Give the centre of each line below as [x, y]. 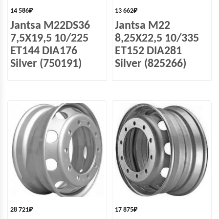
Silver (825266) [151, 64]
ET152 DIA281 [148, 51]
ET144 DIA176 [44, 51]
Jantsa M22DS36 [50, 26]
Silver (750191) [46, 64]
